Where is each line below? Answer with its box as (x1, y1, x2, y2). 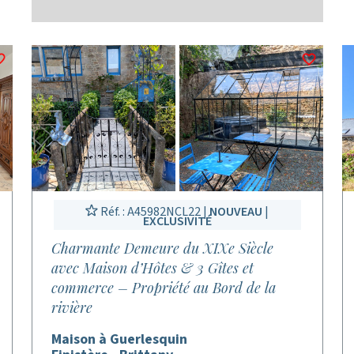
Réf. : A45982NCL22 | (98, 203, 210, 220)
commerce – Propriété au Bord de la (51, 278, 277, 297)
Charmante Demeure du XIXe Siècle (51, 239, 274, 258)
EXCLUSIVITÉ (142, 213, 212, 230)
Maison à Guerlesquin (51, 330, 188, 349)
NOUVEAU (209, 203, 263, 220)
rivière (51, 298, 93, 317)
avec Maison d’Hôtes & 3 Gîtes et (51, 258, 254, 277)
